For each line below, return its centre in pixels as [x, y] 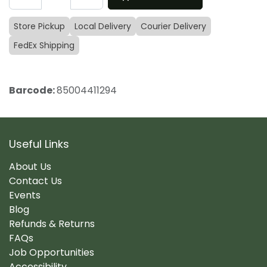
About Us [30, 166]
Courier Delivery [173, 27]
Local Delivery [103, 27]
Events [25, 195]
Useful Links [39, 144]
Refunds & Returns [52, 223]
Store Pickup [39, 27]
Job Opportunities [52, 252]
